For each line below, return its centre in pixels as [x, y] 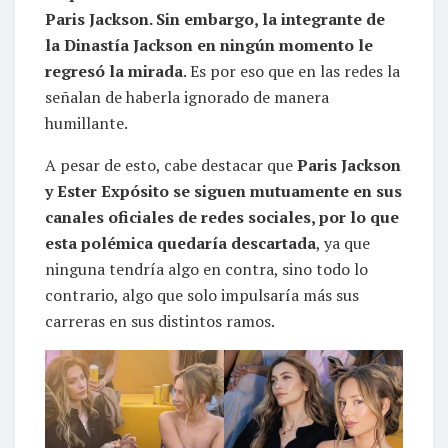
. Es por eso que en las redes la [291, 71]
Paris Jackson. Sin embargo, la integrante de [215, 19]
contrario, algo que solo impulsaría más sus [202, 295]
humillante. [86, 123]
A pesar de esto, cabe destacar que [171, 165]
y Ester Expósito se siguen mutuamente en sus [223, 191]
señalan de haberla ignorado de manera [187, 97]
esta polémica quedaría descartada [180, 243]
